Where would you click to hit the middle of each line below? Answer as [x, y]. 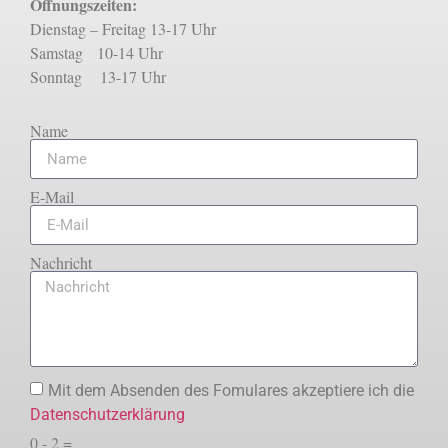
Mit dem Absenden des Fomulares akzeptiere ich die [231, 390]
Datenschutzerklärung [107, 414]
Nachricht [61, 263]
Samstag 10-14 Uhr [96, 52]
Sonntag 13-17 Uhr [98, 76]
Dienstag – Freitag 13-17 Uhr [123, 28]
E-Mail [52, 197]
